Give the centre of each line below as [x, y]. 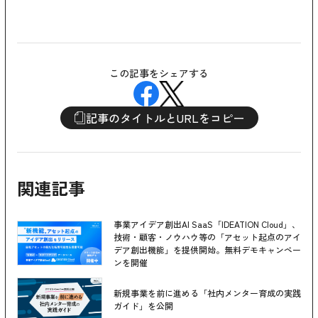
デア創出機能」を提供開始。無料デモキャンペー [207, 249]
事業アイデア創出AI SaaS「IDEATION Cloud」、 [207, 224]
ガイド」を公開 [143, 306]
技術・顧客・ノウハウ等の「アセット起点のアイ [207, 236]
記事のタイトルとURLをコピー [165, 117]
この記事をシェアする [159, 73]
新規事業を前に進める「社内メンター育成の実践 [207, 293]
